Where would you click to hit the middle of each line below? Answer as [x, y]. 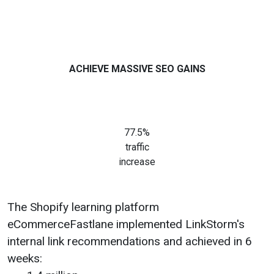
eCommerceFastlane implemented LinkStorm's [126, 224]
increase [137, 161]
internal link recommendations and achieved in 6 [130, 241]
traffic [137, 147]
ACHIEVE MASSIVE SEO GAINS [137, 68]
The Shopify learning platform [83, 207]
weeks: [25, 258]
